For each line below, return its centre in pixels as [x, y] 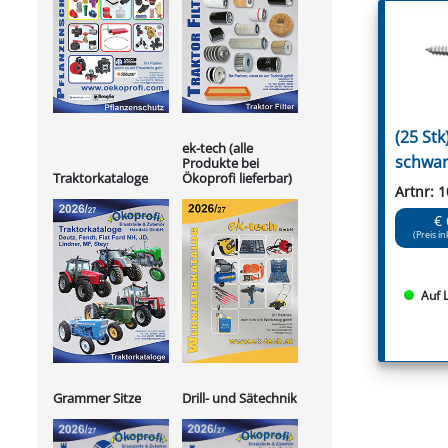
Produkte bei [220, 162]
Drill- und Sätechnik [239, 398]
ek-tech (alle [217, 147]
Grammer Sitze [97, 398]
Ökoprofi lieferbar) [237, 177]
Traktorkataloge [100, 178]
